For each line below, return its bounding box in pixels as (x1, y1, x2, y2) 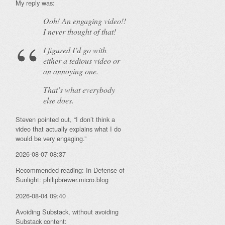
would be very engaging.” (16, 133, 86, 143)
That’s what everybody (43, 84, 115, 95)
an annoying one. (43, 65, 98, 76)
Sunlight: (16, 175, 43, 185)
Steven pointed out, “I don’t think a (16, 114, 115, 124)
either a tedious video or (43, 55, 120, 66)
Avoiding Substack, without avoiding (16, 206, 119, 216)
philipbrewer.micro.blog (43, 175, 108, 185)
